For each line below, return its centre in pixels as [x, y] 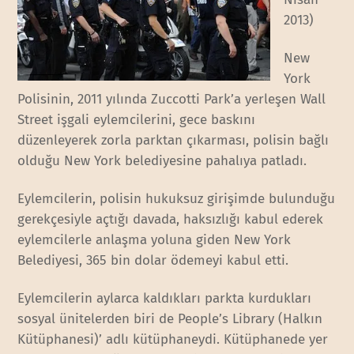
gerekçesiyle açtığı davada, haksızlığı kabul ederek [171, 219]
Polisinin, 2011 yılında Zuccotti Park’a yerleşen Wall [172, 99]
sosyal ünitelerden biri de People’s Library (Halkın [170, 319]
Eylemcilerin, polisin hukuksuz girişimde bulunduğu [177, 198]
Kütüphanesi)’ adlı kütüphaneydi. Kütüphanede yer [173, 340]
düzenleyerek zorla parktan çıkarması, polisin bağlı [173, 140]
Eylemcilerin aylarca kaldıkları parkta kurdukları [165, 299]
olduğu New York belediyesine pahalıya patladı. [162, 160]
